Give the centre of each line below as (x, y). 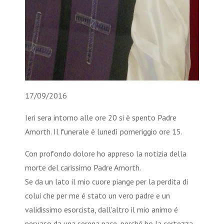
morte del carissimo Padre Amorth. (83, 168)
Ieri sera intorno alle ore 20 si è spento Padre (101, 118)
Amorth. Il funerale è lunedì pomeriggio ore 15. (104, 132)
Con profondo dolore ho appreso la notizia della (106, 154)
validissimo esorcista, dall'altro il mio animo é (101, 210)
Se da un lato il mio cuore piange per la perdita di (106, 182)
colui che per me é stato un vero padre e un (97, 196)
